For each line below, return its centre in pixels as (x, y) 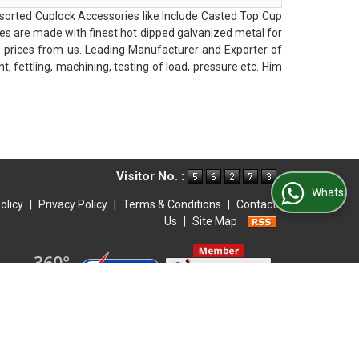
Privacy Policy (73, 204)
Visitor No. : (152, 177)
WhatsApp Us (297, 193)
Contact (256, 204)
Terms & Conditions (172, 204)
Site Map (215, 221)
